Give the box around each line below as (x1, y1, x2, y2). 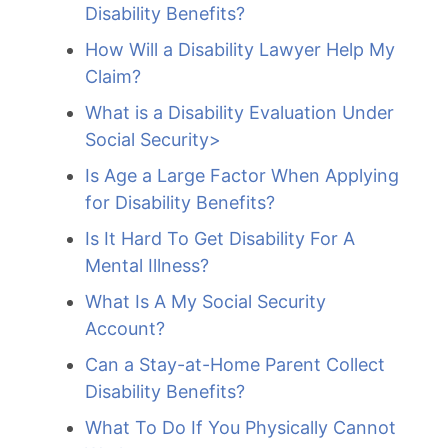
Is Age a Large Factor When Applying (85, 165, 399, 186)
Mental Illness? (85, 255, 209, 276)
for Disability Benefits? (85, 192, 275, 213)
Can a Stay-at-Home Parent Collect (85, 354, 385, 375)
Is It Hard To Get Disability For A (85, 228, 355, 249)
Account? (85, 318, 165, 339)
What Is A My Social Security (85, 291, 326, 312)
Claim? (85, 66, 141, 87)
